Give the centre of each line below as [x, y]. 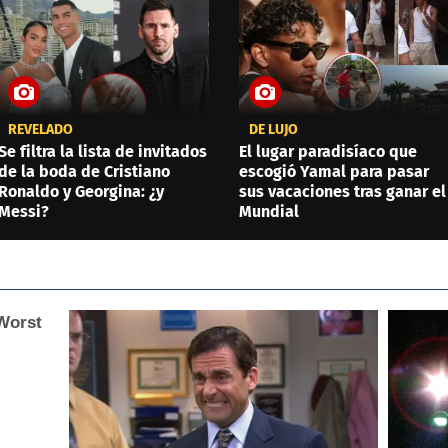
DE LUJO [273, 129]
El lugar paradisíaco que [328, 151]
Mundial [269, 211]
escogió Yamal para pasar [334, 171]
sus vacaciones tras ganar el [342, 191]
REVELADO [40, 129]
